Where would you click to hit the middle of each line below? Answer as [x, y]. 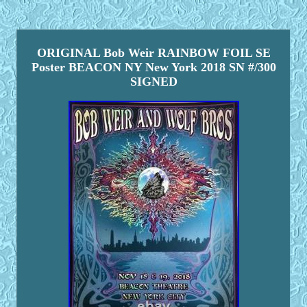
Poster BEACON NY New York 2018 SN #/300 [153, 67]
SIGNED [153, 82]
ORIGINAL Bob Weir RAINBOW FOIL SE [153, 53]
